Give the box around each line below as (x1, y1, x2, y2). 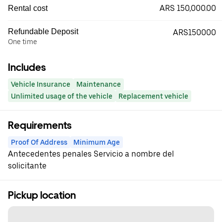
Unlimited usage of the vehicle (11, 92, 112, 100)
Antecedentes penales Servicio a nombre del (8, 149, 174, 159)
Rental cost (8, 4, 48, 12)
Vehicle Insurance (11, 80, 70, 88)
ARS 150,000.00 (160, 3, 216, 13)
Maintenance (76, 80, 121, 88)
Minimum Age (73, 138, 120, 146)
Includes (8, 61, 46, 73)
